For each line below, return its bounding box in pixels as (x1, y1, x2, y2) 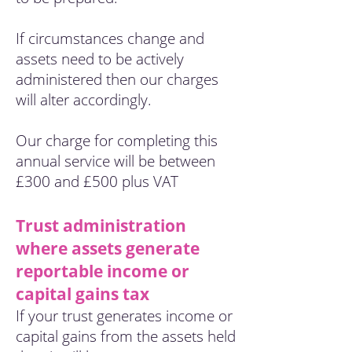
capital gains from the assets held (16, 326, 236, 346)
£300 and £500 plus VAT (16, 171, 178, 192)
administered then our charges (16, 69, 218, 90)
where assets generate (16, 237, 200, 259)
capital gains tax (16, 283, 149, 305)
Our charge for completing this (16, 130, 218, 151)
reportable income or (16, 260, 189, 282)
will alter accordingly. (16, 90, 152, 110)
